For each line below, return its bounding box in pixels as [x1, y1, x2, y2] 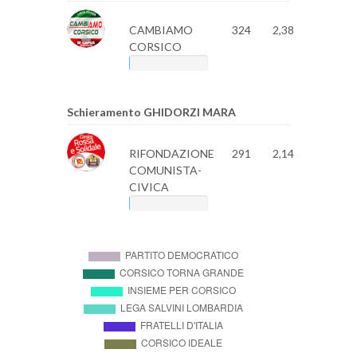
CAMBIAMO [128, 23, 193, 37]
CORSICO [128, 40, 182, 53]
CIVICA [128, 180, 169, 194]
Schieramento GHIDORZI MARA [67, 105, 236, 119]
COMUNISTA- [128, 163, 202, 177]
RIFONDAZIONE [128, 147, 214, 160]
